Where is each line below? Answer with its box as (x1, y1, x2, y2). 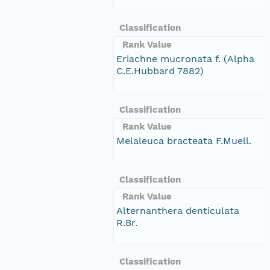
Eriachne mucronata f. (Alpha (116, 52, 254, 64)
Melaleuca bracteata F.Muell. (116, 134, 251, 146)
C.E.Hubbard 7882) (116, 64, 204, 77)
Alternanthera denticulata (116, 204, 239, 216)
